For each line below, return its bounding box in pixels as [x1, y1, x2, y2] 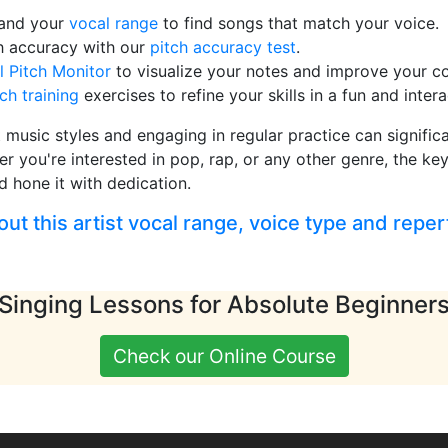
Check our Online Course [112, 344, 336, 369]
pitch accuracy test [150, 37, 296, 58]
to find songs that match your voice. [158, 13, 439, 34]
